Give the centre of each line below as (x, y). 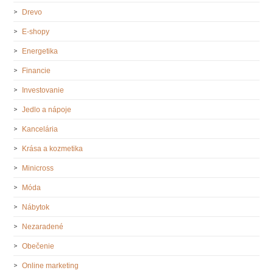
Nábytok (36, 207)
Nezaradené (43, 226)
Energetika (40, 51)
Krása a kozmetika (53, 148)
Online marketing (51, 265)
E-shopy (36, 31)
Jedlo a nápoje (47, 109)
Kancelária (40, 129)
